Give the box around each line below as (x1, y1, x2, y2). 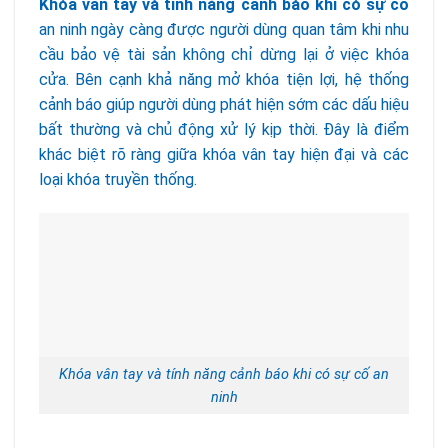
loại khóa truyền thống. (39, 169, 197, 189)
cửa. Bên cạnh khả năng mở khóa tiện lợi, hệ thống (39, 69, 409, 89)
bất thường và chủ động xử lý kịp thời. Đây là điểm (39, 119, 409, 139)
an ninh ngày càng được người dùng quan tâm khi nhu (39, 19, 409, 39)
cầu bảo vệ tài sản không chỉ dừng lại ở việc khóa (39, 44, 409, 64)
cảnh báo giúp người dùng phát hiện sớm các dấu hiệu (39, 94, 409, 114)
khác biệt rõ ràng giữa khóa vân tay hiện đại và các (39, 144, 409, 164)
